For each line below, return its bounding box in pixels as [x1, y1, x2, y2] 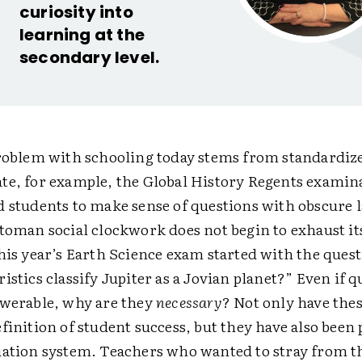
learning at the [19, 23, 145, 46]
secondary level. [19, 45, 160, 69]
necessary [155, 290, 222, 313]
